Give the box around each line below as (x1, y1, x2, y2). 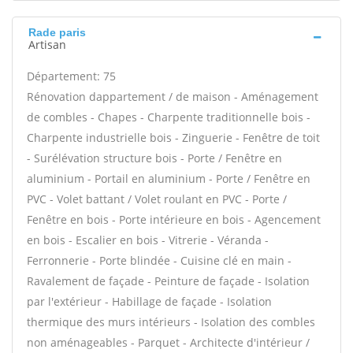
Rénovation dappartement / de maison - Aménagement (27, 89, 318, 104)
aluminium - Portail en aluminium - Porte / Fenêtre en (27, 171, 310, 186)
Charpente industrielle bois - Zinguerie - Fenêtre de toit (27, 130, 320, 145)
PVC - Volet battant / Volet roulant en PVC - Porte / (27, 191, 287, 206)
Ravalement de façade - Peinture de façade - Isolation (27, 273, 310, 288)
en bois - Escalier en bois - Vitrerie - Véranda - (27, 232, 269, 247)
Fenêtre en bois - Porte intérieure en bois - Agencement (27, 212, 321, 227)
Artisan (28, 37, 66, 52)
